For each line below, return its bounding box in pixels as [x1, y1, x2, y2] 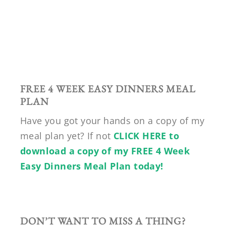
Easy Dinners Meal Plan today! [20, 159, 163, 172]
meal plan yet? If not [20, 129, 114, 142]
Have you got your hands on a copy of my [20, 114, 205, 127]
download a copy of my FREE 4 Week [20, 144, 190, 157]
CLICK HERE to [113, 129, 180, 142]
